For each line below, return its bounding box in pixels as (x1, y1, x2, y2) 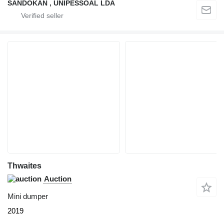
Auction (44, 174, 71, 183)
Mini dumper (7, 192, 48, 201)
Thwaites (7, 161, 41, 170)
